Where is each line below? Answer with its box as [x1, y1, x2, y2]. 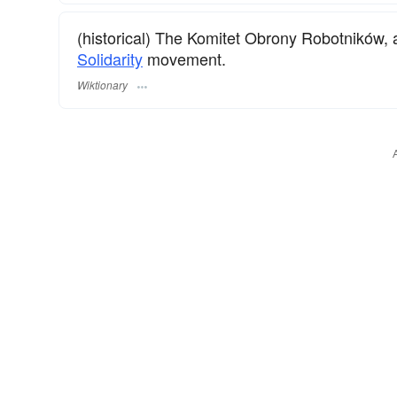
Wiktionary [77, 77, 128, 93]
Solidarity [77, 46, 143, 70]
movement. [143, 46, 226, 70]
